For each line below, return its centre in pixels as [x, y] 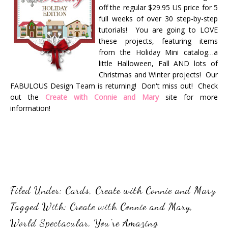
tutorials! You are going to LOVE [158, 30]
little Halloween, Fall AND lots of [158, 64]
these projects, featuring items [158, 41]
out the [28, 97]
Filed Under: [38, 191]
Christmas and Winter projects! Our [158, 75]
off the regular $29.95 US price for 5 [158, 8]
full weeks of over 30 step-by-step [158, 19]
